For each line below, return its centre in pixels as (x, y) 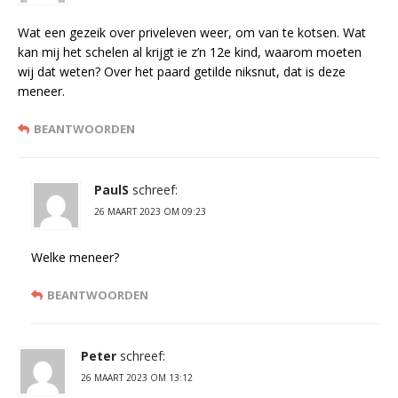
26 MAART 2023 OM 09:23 (150, 212)
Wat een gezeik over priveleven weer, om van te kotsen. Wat (192, 33)
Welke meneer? (75, 258)
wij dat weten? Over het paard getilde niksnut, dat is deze (182, 72)
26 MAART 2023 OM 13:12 (137, 378)
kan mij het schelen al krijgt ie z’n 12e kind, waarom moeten (190, 52)
